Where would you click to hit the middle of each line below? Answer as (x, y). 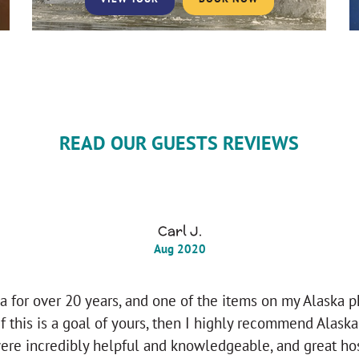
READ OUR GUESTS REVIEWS (179, 143)
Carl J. (179, 231)
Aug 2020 (179, 248)
